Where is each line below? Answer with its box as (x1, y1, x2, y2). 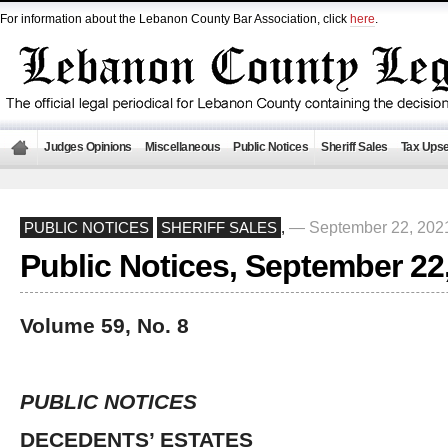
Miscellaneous (144, 140, 220, 154)
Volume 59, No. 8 (20, 314, 189, 337)
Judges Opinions (44, 140, 132, 154)
